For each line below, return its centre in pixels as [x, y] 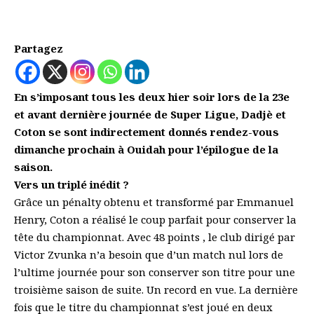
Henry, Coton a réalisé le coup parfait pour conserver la [155, 220]
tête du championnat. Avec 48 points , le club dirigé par [155, 237]
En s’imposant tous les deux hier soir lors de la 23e [152, 97]
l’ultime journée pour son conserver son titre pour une [155, 272]
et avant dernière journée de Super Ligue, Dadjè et [150, 115]
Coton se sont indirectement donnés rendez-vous [146, 132]
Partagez [39, 49]
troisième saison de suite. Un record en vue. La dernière [156, 290]
